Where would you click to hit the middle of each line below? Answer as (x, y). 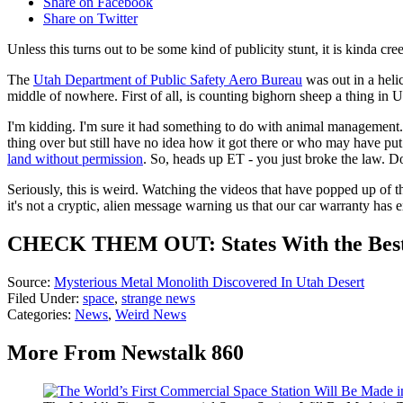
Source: (31, 282)
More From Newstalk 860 (125, 353)
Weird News (151, 315)
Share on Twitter (90, 19)
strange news (158, 299)
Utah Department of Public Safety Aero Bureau (168, 80)
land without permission (75, 159)
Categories (37, 315)
